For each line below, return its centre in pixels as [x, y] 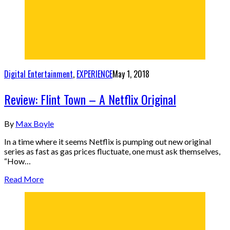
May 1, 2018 [131, 74]
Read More [24, 179]
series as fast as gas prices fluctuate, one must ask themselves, [112, 151]
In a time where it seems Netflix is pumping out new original [108, 142]
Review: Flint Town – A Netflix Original [90, 99]
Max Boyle [35, 124]
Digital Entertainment [39, 74]
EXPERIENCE [94, 74]
